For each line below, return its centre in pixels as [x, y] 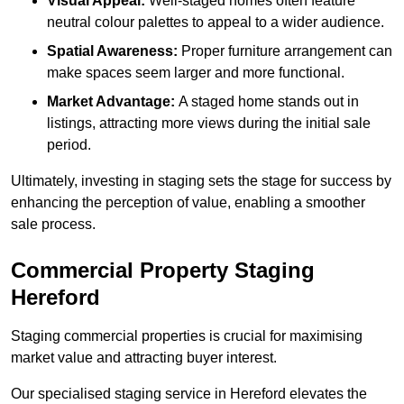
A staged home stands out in [267, 102]
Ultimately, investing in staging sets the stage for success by [201, 181]
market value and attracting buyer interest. [144, 358]
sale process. [53, 225]
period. [69, 145]
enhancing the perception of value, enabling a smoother [188, 203]
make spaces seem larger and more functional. [196, 73]
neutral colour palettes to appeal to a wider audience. [216, 23]
